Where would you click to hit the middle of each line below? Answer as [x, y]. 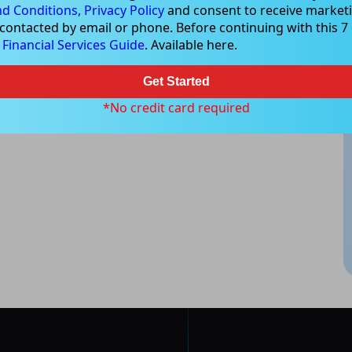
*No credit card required [176, 108]
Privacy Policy [124, 10]
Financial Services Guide [73, 45]
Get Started [176, 81]
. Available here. [191, 45]
